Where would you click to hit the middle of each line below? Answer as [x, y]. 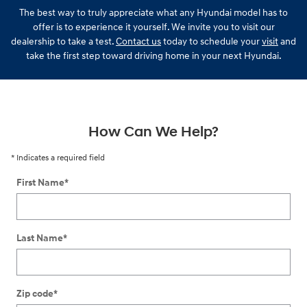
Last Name [40, 238]
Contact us [138, 41]
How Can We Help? [153, 132]
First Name [40, 182]
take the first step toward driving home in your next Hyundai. [153, 56]
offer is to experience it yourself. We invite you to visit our [153, 27]
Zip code [35, 293]
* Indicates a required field [58, 158]
